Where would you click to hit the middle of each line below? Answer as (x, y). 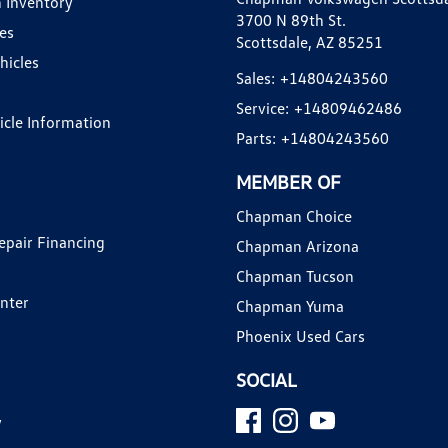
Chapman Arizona (297, 245)
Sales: (255, 77)
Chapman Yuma (290, 305)
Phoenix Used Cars (300, 335)
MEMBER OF (288, 181)
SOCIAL (266, 379)
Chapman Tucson (295, 275)
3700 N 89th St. (291, 19)
